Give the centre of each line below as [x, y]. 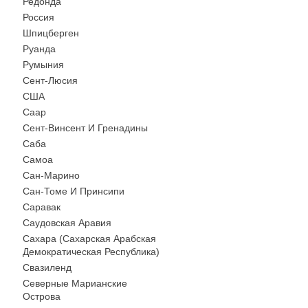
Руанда [39, 49]
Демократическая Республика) [91, 252]
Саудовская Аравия [67, 223]
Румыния [43, 65]
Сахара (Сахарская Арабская [89, 239]
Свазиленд [47, 267]
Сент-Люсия [50, 80]
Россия [38, 17]
